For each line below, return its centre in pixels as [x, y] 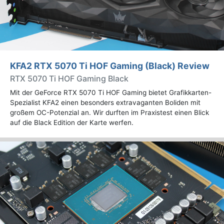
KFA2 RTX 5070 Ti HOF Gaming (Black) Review [110, 66]
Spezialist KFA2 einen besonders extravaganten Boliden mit [105, 102]
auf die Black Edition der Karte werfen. [72, 122]
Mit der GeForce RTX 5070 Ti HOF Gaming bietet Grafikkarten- [111, 92]
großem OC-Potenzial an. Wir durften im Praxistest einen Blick [109, 112]
